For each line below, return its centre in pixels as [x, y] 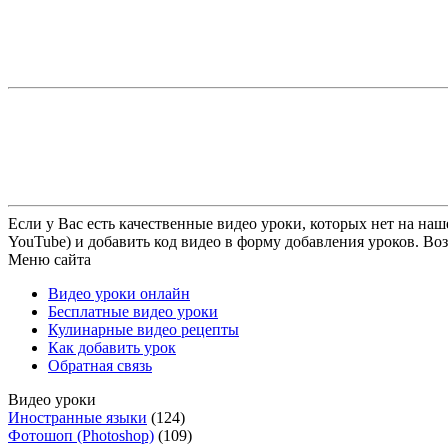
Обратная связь [100, 365]
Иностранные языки [77, 417]
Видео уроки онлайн [119, 293]
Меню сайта [49, 259]
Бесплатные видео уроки [133, 311]
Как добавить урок [112, 347]
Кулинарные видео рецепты [143, 329]
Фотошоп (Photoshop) [81, 435]
